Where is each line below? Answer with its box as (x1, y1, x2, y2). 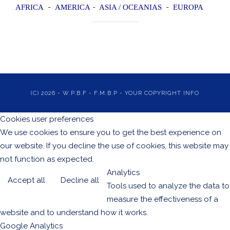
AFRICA (15, 3, 44, 11)
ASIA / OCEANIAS (99, 3, 162, 11)
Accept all (8, 176, 45, 185)
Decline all (61, 176, 99, 185)
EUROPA (173, 3, 203, 11)
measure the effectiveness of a (107, 195, 218, 204)
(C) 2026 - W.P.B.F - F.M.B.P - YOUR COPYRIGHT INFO (31, 89, 199, 97)
